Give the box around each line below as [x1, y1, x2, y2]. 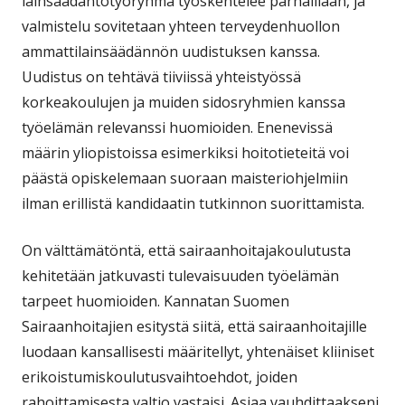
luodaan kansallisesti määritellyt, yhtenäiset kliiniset [22, 341, 374, 362]
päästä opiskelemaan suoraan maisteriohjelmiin [22, 167, 348, 188]
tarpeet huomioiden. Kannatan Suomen [22, 290, 289, 311]
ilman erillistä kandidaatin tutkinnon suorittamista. [22, 193, 364, 213]
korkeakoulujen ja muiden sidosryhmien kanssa [22, 91, 345, 112]
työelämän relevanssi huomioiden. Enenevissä [22, 117, 333, 137]
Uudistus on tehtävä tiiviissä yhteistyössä [22, 66, 301, 87]
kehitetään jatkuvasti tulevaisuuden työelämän [22, 265, 339, 286]
